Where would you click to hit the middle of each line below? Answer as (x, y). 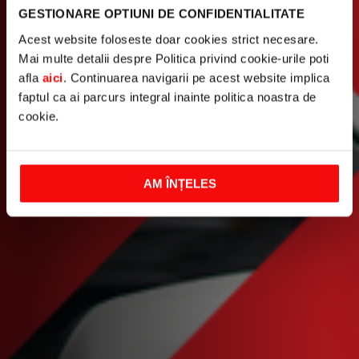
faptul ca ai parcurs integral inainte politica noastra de (167, 97)
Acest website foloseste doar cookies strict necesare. (169, 39)
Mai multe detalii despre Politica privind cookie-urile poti (174, 58)
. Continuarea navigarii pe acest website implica (196, 77)
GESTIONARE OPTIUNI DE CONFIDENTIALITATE (161, 14)
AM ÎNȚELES (179, 183)
